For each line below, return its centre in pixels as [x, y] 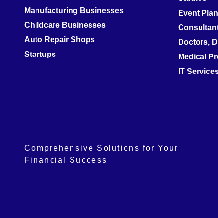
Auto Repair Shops [60, 39]
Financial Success [66, 160]
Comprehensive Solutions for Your [101, 148]
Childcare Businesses [65, 25]
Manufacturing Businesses [74, 10]
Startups [40, 54]
